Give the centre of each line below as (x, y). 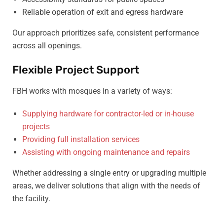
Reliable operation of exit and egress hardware (103, 12)
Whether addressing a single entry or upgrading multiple (109, 173)
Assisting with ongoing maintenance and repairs (106, 152)
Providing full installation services (81, 139)
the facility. (31, 199)
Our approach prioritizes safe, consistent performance (106, 33)
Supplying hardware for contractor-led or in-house (108, 114)
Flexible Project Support (76, 70)
